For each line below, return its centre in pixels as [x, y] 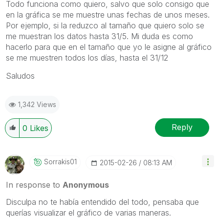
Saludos [20, 76]
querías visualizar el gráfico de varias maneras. [88, 212]
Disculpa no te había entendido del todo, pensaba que [102, 202]
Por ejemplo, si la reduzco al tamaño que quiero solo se [105, 25]
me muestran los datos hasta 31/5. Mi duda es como [99, 36]
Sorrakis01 [60, 161]
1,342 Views [37, 104]
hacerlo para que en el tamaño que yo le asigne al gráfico [109, 47]
